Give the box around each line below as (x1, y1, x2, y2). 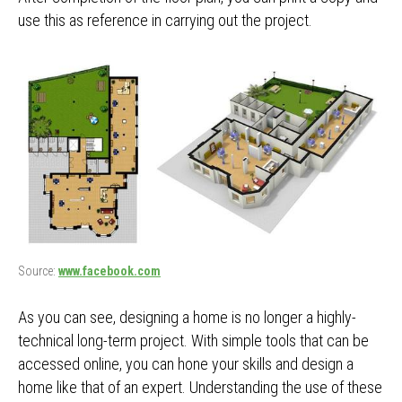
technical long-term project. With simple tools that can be (18, 331, 369, 351)
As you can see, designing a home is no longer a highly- (18, 308, 356, 328)
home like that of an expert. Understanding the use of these (18, 378, 382, 398)
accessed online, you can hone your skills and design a (18, 354, 354, 374)
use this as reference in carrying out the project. (18, 10, 312, 30)
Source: (18, 264, 58, 279)
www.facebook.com (58, 264, 161, 279)
